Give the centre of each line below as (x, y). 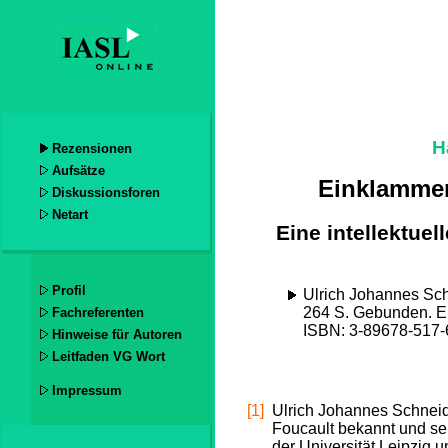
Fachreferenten (98, 312)
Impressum (87, 390)
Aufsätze (79, 171)
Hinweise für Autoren (117, 334)
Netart (70, 215)
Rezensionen (92, 149)
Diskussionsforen (106, 193)
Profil (69, 290)
